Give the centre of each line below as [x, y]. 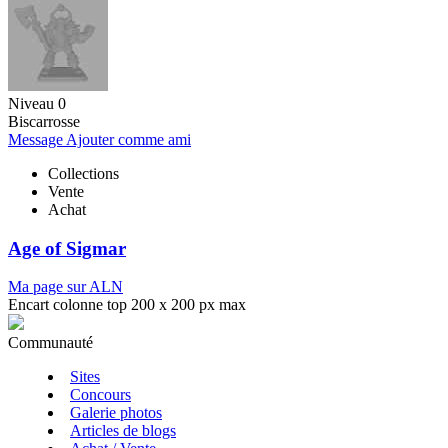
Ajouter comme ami [128, 139]
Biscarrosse [44, 121]
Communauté [50, 343]
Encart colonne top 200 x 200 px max [127, 305]
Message [37, 139]
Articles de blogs [123, 431]
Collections [83, 173]
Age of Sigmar [67, 248]
